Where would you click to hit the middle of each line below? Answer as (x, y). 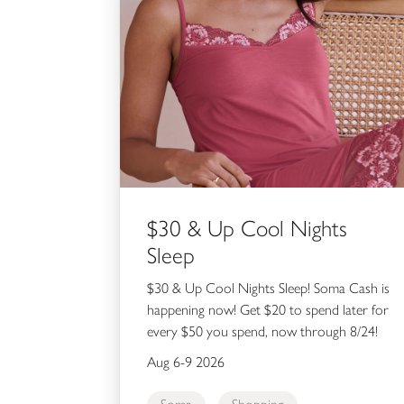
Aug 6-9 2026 (186, 363)
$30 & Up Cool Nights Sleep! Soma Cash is (268, 289)
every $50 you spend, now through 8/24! (262, 332)
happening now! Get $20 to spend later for (268, 310)
